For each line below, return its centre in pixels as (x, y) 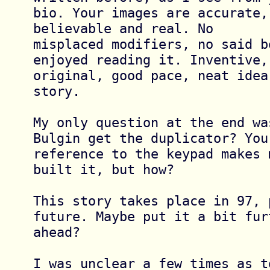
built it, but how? (103, 169)
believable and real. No (127, 28)
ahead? (56, 232)
